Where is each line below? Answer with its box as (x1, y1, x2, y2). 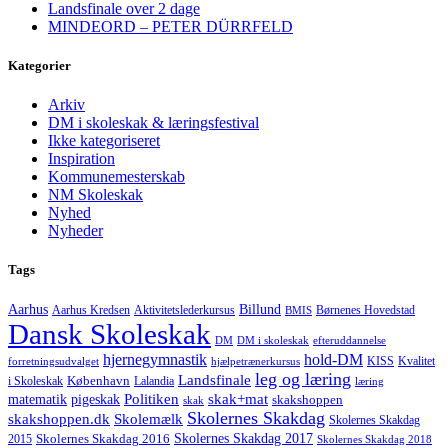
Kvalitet (398, 355, 435, 369)
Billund (239, 302, 281, 318)
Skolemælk (114, 410, 183, 428)
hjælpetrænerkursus (211, 355, 300, 368)
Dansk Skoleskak (8, 318, 211, 351)
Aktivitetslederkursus (134, 303, 235, 318)
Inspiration (48, 149, 115, 167)
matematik (8, 391, 67, 408)
